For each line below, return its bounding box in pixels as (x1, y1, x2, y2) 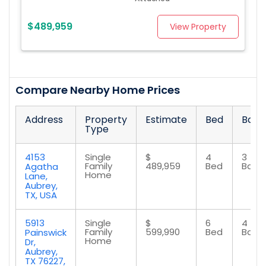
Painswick (25, 226, 66, 239)
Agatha (25, 160, 58, 173)
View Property (170, 21, 226, 33)
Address (25, 113, 63, 127)
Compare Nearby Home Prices (15, 83, 180, 98)
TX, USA (25, 189, 57, 202)
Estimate (145, 113, 187, 127)
